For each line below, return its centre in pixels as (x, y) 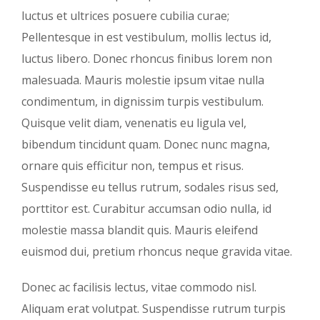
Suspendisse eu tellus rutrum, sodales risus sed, (150, 187)
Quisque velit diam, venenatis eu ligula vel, (134, 122)
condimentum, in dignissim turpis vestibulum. (142, 101)
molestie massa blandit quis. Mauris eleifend (140, 230)
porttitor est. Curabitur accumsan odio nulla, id (146, 208)
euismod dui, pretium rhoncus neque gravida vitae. (157, 251)
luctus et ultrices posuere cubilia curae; (125, 15)
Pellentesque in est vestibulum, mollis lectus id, (146, 37)
